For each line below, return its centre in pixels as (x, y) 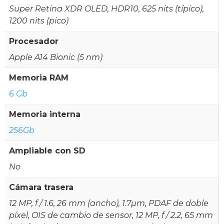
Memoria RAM (39, 77)
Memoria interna (45, 114)
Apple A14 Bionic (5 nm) (56, 57)
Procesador (34, 41)
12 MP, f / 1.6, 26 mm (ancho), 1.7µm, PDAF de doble (109, 203)
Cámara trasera (41, 187)
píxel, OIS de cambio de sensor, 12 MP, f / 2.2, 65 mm (111, 215)
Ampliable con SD (47, 150)
